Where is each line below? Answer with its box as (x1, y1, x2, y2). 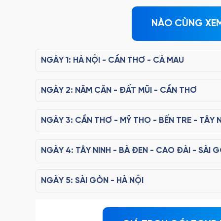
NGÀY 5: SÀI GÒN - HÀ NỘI (41, 176, 144, 185)
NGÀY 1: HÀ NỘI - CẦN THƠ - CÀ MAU (41, 56, 184, 65)
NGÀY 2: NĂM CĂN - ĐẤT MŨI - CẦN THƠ (41, 86, 197, 95)
